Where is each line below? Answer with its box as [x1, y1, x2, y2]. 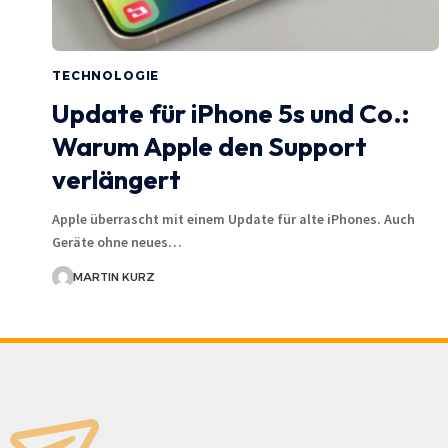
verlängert [52, 162, 181, 196]
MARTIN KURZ [72, 269, 155, 284]
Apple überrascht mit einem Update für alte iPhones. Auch [52, 209, 415, 228]
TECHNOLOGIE [52, 67, 160, 83]
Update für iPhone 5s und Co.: [52, 96, 409, 130]
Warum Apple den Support [52, 129, 367, 163]
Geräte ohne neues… [52, 232, 182, 251]
